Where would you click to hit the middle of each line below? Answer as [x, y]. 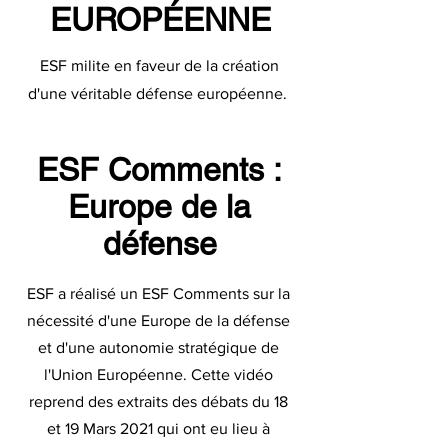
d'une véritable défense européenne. [159, 93]
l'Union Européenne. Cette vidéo [158, 374]
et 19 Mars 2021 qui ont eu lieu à [158, 428]
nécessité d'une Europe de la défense [158, 320]
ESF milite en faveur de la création [159, 65]
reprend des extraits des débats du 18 [158, 401]
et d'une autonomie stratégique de [158, 347]
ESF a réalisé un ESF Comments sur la [158, 293]
